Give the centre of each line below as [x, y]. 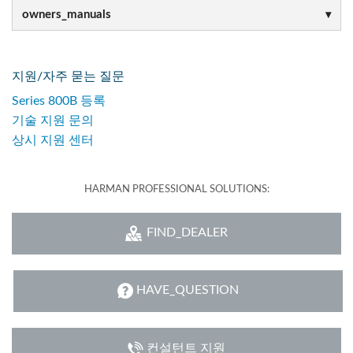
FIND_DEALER [187, 232]
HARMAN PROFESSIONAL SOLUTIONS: [176, 189]
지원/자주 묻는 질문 [68, 76]
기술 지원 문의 [53, 120]
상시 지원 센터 [53, 140]
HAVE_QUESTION [188, 290]
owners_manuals [67, 15]
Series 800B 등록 [59, 100]
